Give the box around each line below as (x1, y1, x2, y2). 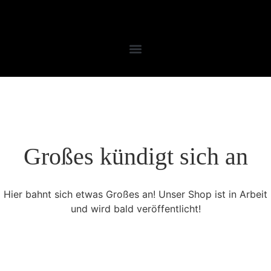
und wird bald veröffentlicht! (70, 203, 201, 215)
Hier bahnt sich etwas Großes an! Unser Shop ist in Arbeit (4, 188, 267, 200)
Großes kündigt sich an (23, 143, 248, 170)
